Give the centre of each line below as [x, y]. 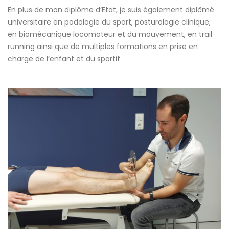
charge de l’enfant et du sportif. [65, 59]
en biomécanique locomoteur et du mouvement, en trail [110, 34]
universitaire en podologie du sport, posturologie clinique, [109, 22]
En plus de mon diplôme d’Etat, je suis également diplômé [111, 9]
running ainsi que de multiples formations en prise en [103, 46]
